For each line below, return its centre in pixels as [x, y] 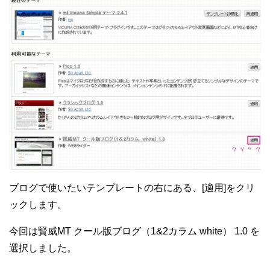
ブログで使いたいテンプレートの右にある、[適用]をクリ [132, 188]
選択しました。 [43, 248]
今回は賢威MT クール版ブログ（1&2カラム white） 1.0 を [134, 231]
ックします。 [38, 205]
